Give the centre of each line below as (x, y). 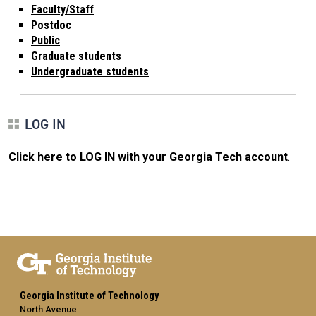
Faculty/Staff (62, 9)
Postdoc (51, 25)
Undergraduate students (90, 71)
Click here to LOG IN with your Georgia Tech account (148, 157)
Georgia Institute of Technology (89, 296)
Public (45, 40)
